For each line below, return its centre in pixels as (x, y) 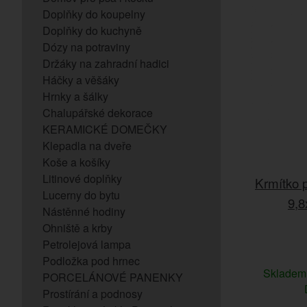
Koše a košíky (76, 162)
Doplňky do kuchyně (92, 30)
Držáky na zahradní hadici (106, 63)
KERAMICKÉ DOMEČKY (105, 129)
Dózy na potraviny (86, 47)
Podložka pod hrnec (91, 261)
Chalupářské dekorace (98, 113)
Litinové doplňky (82, 179)
